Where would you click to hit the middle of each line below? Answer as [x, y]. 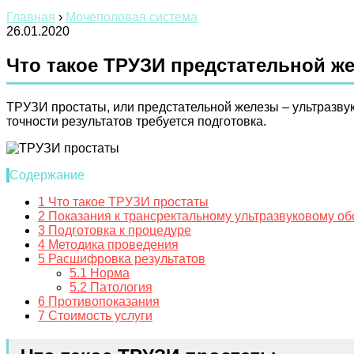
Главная [31, 17]
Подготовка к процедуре [118, 230]
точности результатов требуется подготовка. [136, 121]
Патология [120, 287]
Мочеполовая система [132, 17]
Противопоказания [102, 301]
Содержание [47, 175]
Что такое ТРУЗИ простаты [127, 201]
